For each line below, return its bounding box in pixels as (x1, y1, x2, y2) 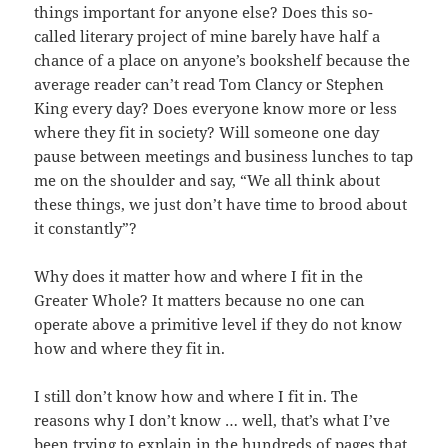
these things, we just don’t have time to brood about (34, 194, 408, 215)
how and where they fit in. (34, 338, 226, 359)
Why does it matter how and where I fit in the (34, 266, 364, 287)
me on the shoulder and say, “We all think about (34, 170, 381, 191)
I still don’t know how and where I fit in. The (34, 386, 359, 407)
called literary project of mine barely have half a (34, 26, 381, 47)
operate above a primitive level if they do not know (34, 314, 403, 335)
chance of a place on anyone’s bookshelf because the (34, 50, 411, 71)
